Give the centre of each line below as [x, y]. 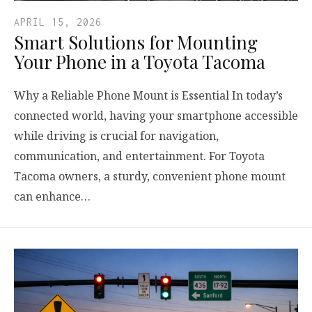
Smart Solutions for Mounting [136, 42]
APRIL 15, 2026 [58, 22]
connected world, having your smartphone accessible [156, 115]
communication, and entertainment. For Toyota [139, 156]
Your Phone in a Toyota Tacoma [140, 61]
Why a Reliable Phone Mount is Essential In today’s [148, 95]
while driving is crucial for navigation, [116, 135]
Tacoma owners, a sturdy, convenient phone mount [150, 176]
